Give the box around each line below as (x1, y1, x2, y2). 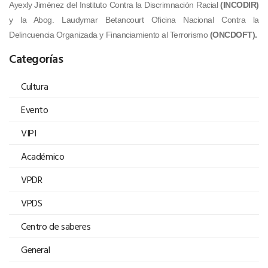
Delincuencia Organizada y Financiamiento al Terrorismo (9, 29, 208, 39)
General (21, 242, 50, 257)
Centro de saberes (21, 218, 91, 233)
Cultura (21, 78, 48, 93)
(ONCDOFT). (208, 29, 257, 39)
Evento (21, 102, 48, 117)
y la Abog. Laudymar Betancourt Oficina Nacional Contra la (9, 14, 259, 25)
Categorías (9, 48, 63, 67)
